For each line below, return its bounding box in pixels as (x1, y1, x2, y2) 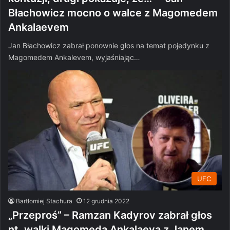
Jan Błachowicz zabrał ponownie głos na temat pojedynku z (8, 41, 209, 50)
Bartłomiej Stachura (16, 197, 72, 205)
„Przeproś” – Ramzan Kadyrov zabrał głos (8, 209, 212, 222)
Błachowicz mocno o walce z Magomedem (8, 6, 218, 19)
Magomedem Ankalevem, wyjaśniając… (8, 52, 140, 62)
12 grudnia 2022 (83, 197, 129, 205)
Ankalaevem (8, 21, 69, 33)
